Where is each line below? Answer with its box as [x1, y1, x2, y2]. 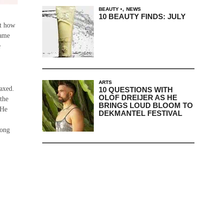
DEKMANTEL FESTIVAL [98, 109, 182, 117]
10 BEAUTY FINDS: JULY [98, 12, 186, 21]
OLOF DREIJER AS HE [98, 93, 177, 102]
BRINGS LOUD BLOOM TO [98, 101, 193, 110]
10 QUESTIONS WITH [98, 85, 173, 94]
